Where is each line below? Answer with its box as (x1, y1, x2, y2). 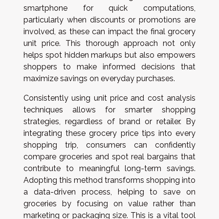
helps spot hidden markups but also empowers (23, 50, 196, 60)
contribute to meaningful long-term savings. (23, 164, 196, 173)
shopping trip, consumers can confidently (23, 140, 196, 150)
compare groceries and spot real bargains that (23, 152, 196, 161)
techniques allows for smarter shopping (23, 105, 196, 114)
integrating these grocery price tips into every (23, 129, 196, 138)
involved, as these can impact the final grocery (23, 27, 196, 36)
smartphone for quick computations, (23, 3, 196, 13)
